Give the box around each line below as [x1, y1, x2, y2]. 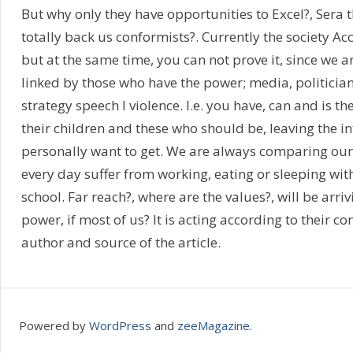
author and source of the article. [20, 233, 221, 252]
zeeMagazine [176, 317, 250, 333]
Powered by [18, 317, 89, 333]
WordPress [88, 317, 151, 333]
